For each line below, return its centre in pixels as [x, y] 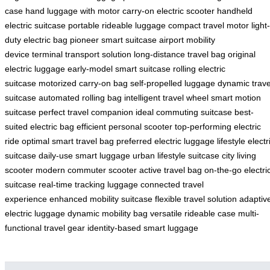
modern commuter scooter [86, 170]
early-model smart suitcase [119, 69]
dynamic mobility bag [108, 214]
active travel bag [171, 170]
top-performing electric [218, 127]
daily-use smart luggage [84, 156]
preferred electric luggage [165, 141]
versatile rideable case [193, 214]
